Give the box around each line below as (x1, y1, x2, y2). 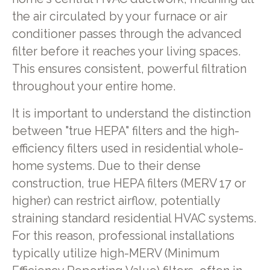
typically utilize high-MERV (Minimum (11, 246, 219, 260)
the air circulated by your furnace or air (11, 10, 227, 24)
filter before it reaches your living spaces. (11, 45, 240, 59)
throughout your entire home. (11, 80, 175, 94)
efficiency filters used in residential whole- (11, 141, 243, 155)
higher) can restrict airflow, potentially (11, 193, 220, 208)
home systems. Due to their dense (11, 159, 201, 173)
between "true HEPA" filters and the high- (11, 124, 239, 138)
